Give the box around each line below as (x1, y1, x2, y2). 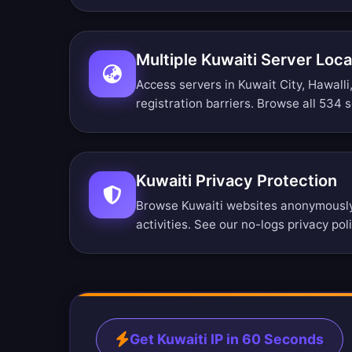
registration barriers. (136, 96, 257, 111)
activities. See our (136, 217, 241, 232)
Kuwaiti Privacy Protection (136, 171, 337, 190)
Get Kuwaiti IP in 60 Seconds (130, 331, 324, 347)
